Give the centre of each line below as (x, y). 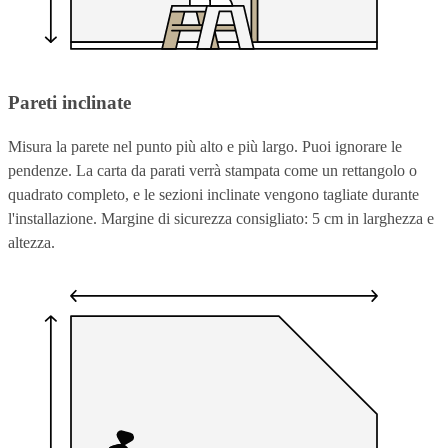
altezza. (31, 243)
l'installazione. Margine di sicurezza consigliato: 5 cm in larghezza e (221, 219)
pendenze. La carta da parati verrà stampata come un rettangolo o (212, 171)
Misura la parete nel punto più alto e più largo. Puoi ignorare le (205, 147)
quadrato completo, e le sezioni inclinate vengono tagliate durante (213, 195)
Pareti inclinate (69, 102)
